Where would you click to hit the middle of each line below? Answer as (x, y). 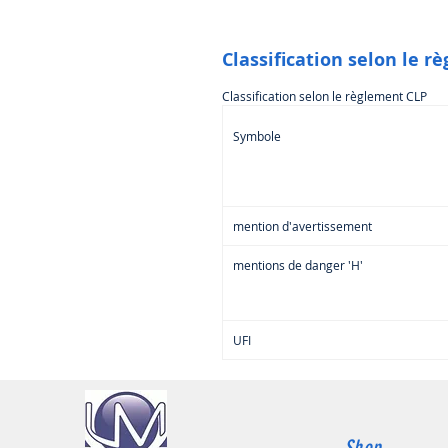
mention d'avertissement (302, 225)
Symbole (257, 135)
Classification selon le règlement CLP (324, 95)
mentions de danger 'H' (298, 264)
